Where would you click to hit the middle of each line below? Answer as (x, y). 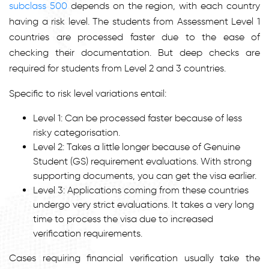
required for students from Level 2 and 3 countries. (117, 68)
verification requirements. (88, 233)
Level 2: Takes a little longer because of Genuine (137, 147)
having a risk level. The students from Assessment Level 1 (134, 21)
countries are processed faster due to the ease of (134, 37)
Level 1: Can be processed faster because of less (138, 118)
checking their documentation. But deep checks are (134, 52)
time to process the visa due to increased (123, 219)
